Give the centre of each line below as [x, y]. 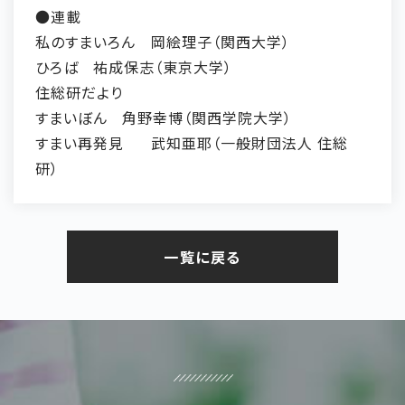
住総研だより [80, 93]
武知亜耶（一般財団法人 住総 [250, 143]
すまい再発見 [80, 143]
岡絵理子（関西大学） [221, 42]
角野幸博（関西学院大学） [207, 118]
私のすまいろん [86, 42]
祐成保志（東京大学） [163, 67]
